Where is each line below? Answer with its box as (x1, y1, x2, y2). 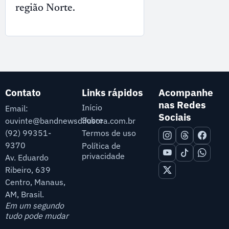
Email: (5, 103, 28, 114)
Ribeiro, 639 (5, 165, 51, 175)
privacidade (81, 150, 125, 161)
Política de (81, 140, 121, 151)
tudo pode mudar (5, 211, 68, 221)
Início (81, 102, 102, 113)
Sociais (158, 110, 192, 123)
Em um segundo (5, 200, 64, 211)
